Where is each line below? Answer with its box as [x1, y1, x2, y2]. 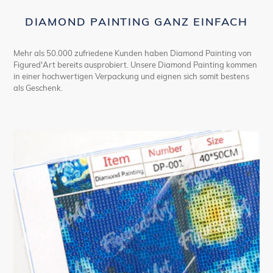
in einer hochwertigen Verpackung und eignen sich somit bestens [13, 71, 249, 81]
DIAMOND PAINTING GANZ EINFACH [24, 14, 249, 28]
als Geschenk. [13, 82, 63, 93]
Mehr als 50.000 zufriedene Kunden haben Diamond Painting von [13, 48, 252, 58]
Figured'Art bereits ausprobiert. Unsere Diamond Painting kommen [13, 59, 257, 69]
